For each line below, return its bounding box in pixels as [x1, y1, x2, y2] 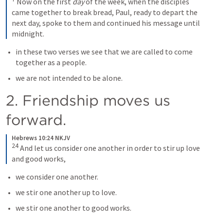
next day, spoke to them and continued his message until [12, 18, 200, 28]
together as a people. [16, 57, 88, 67]
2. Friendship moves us [6, 91, 170, 109]
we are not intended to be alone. [16, 73, 126, 83]
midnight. [12, 28, 44, 38]
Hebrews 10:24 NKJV [12, 133, 70, 142]
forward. [6, 110, 66, 128]
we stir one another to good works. [16, 203, 131, 213]
